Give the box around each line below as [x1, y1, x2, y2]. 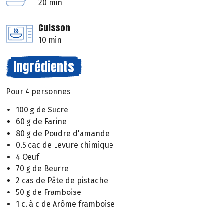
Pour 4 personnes [6, 87, 71, 97]
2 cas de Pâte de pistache [16, 175, 108, 185]
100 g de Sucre [16, 105, 68, 114]
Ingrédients [13, 57, 74, 77]
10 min [38, 35, 62, 45]
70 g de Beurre [16, 164, 69, 173]
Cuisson [38, 21, 70, 35]
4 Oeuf [16, 152, 39, 162]
